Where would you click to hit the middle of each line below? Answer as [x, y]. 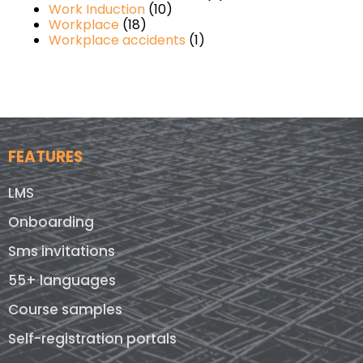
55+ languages [62, 281]
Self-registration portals [92, 339]
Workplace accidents [117, 41]
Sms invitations [62, 252]
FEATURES [45, 157]
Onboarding [51, 222]
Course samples [65, 310]
